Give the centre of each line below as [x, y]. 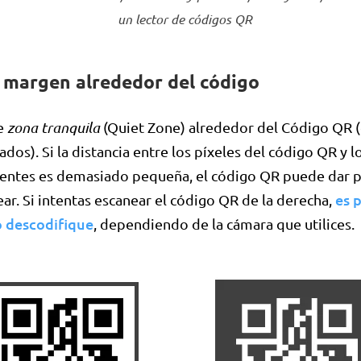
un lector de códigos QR [185, 19]
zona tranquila [54, 128]
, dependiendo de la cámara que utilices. [224, 224]
